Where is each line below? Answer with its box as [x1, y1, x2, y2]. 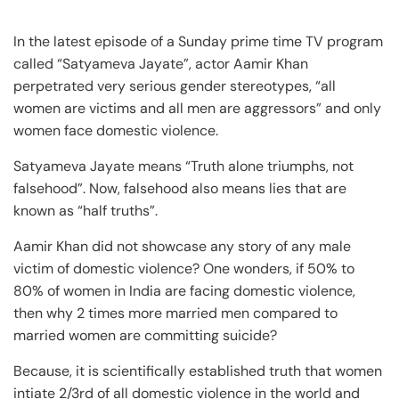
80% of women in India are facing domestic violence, [13, 281, 355, 300]
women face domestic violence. [13, 121, 218, 140]
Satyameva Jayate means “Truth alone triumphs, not [13, 157, 354, 175]
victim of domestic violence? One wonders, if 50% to [13, 259, 354, 278]
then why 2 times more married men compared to [13, 304, 338, 322]
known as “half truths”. [13, 201, 158, 220]
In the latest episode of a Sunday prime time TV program [13, 32, 383, 51]
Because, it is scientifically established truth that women [13, 362, 382, 380]
